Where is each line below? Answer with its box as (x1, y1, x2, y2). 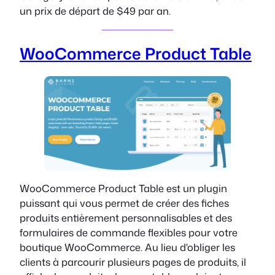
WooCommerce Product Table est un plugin (20, 180, 227, 195)
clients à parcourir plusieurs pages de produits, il (20, 254, 246, 269)
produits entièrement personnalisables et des (20, 210, 232, 225)
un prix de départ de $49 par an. (20, 4, 171, 18)
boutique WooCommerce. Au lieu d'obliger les (20, 239, 235, 254)
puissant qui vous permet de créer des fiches (20, 195, 229, 210)
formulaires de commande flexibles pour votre (20, 225, 238, 239)
